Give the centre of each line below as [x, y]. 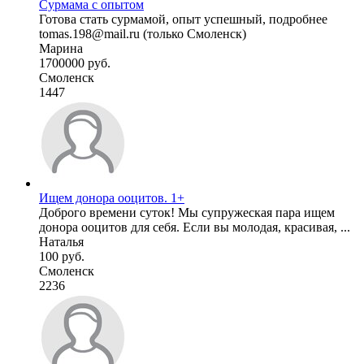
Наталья [61, 241]
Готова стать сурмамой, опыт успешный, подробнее [183, 19]
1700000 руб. [75, 63]
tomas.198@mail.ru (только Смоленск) [143, 33]
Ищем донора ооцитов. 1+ [112, 197]
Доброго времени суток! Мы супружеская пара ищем [187, 212]
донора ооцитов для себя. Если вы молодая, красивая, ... [195, 227]
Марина [61, 48]
